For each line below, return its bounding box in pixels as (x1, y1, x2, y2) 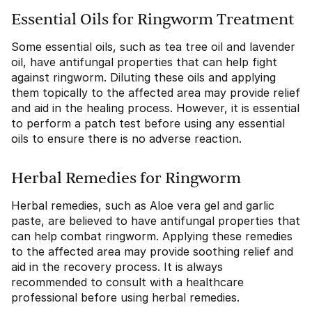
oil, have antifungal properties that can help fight (11, 55, 277, 70)
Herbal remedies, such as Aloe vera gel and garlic (11, 198, 274, 213)
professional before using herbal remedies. (11, 290, 240, 305)
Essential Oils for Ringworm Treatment (11, 12, 294, 28)
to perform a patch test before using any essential (11, 116, 285, 131)
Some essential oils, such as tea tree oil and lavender (11, 40, 295, 54)
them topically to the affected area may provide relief (11, 86, 300, 100)
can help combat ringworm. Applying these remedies (11, 229, 292, 244)
